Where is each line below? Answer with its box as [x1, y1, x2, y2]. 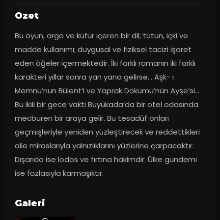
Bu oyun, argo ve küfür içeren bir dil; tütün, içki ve [14, 30, 188, 41]
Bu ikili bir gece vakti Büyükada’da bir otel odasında [14, 99, 198, 110]
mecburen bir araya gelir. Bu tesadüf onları [14, 113, 169, 124]
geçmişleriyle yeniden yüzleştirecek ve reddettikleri [14, 127, 200, 137]
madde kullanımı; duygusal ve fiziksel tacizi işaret [14, 44, 192, 55]
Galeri [14, 198, 45, 209]
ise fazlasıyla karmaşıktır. [14, 168, 104, 179]
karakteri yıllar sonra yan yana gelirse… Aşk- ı [14, 72, 174, 82]
